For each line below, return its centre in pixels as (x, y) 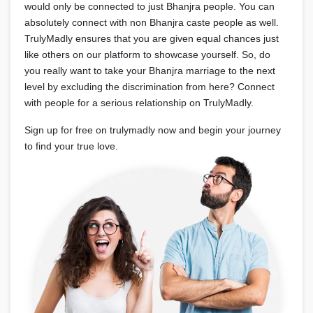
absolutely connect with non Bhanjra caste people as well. (152, 22)
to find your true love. (71, 146)
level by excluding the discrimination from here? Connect (150, 87)
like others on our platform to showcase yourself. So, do (147, 54)
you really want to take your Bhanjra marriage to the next (150, 71)
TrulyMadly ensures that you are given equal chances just (152, 38)
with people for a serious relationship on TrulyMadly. (139, 103)
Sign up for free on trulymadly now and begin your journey (153, 130)
